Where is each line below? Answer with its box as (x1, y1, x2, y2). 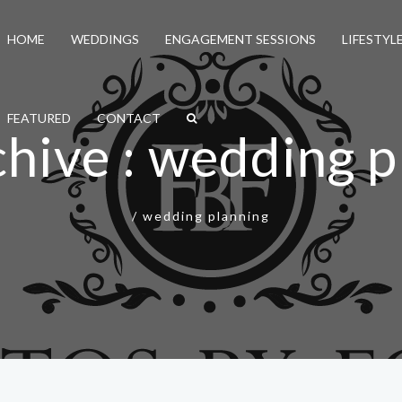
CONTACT (97, 110, 162, 126)
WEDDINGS (71, 31, 140, 47)
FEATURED (7, 110, 72, 126)
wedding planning (143, 208, 270, 223)
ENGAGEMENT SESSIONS (164, 31, 316, 47)
